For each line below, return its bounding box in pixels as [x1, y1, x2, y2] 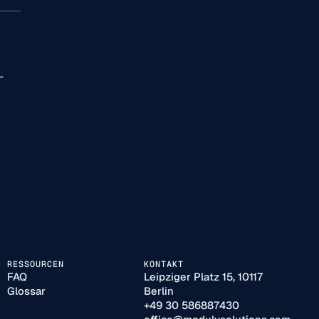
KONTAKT [143, 258, 184, 270]
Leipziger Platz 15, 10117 [143, 270, 263, 284]
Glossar [7, 284, 46, 298]
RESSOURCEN [7, 258, 64, 270]
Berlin [143, 284, 174, 298]
